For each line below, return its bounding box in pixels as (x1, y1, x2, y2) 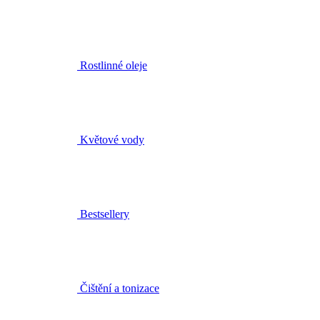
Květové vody (80, 72, 144, 84)
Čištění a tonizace (80, 221, 159, 233)
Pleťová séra (80, 295, 136, 307)
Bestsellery (80, 146, 129, 159)
